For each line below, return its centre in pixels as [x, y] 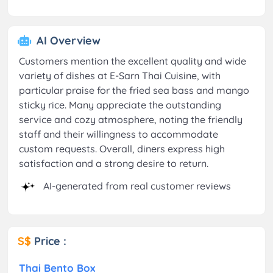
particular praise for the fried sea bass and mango [134, 90]
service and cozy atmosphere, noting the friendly [131, 119]
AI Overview [69, 40]
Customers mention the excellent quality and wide [133, 61]
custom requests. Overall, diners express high [122, 148]
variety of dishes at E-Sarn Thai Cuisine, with [120, 75]
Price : [50, 241]
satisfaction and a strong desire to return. [114, 163]
